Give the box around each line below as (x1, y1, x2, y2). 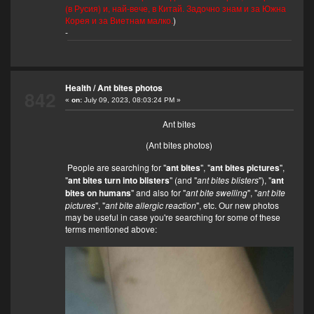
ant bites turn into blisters (67, 174, 170, 187)
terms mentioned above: (64, 223, 157, 235)
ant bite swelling (185, 186, 247, 199)
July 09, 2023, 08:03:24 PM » (81, 96, 181, 104)
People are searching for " (64, 161, 166, 174)
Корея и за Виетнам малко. (64, 14, 173, 27)
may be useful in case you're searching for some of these (64, 211, 280, 224)
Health (64, 81, 91, 95)
